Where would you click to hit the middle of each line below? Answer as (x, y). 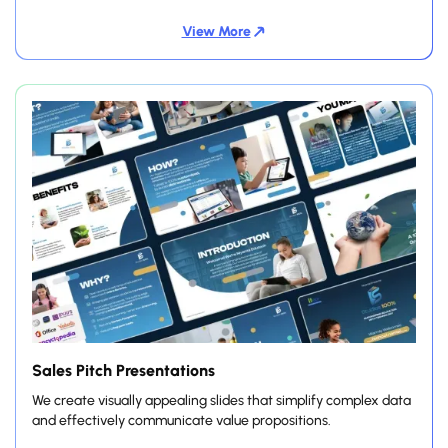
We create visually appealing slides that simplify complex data (221, 400)
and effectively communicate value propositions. (181, 420)
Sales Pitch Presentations (123, 370)
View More (216, 31)
